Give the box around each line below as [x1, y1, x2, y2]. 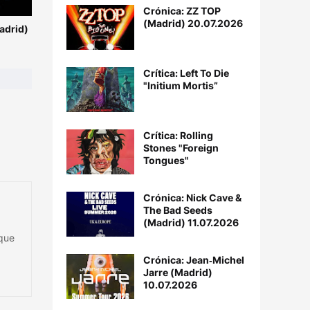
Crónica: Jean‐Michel [143, 253, 244, 266]
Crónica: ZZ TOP [143, 4, 221, 17]
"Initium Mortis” [143, 79, 218, 91]
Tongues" [143, 154, 189, 166]
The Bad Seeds [143, 203, 212, 216]
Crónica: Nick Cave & [143, 191, 241, 203]
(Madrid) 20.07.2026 [143, 17, 243, 29]
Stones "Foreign [143, 141, 219, 154]
